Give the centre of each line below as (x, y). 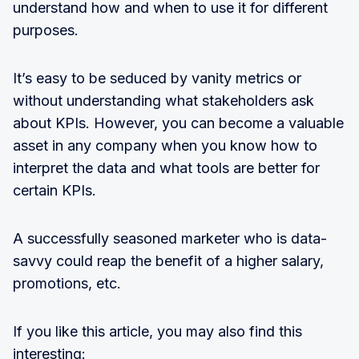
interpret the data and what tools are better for (166, 168)
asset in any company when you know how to (165, 145)
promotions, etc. (67, 283)
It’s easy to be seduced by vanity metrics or (157, 78)
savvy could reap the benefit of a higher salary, (168, 261)
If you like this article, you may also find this (157, 331)
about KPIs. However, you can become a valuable (178, 123)
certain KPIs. (54, 190)
